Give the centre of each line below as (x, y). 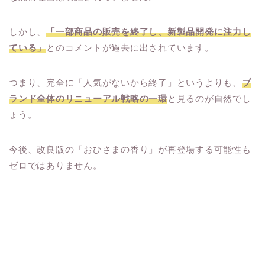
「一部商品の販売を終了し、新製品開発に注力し (149, 31)
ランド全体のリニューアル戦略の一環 (88, 98)
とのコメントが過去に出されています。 (130, 47)
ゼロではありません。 (56, 165)
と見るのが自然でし (209, 98)
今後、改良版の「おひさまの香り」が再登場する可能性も (130, 149)
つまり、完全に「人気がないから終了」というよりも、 (125, 82)
